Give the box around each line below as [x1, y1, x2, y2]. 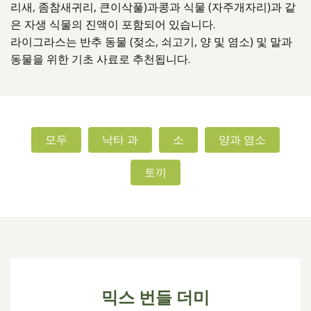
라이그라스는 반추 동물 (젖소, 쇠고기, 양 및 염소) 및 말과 [10, 34, 292, 49]
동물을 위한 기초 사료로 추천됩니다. [10, 51, 190, 67]
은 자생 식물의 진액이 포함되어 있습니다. [10, 17, 215, 32]
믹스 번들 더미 [101, 287, 210, 308]
